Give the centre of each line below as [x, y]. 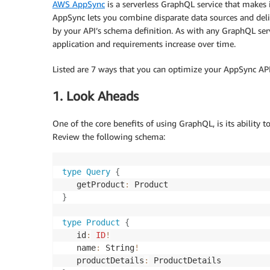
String [118, 247]
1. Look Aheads [96, 96]
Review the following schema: [109, 136]
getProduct [93, 184]
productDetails [103, 260]
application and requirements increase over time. [144, 43]
